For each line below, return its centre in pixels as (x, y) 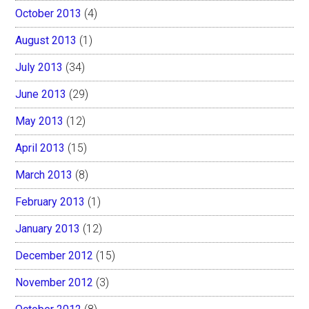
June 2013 (41, 94)
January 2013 (48, 228)
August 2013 (46, 40)
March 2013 (44, 175)
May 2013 (40, 121)
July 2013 (39, 67)
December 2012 (54, 255)
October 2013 (49, 13)
